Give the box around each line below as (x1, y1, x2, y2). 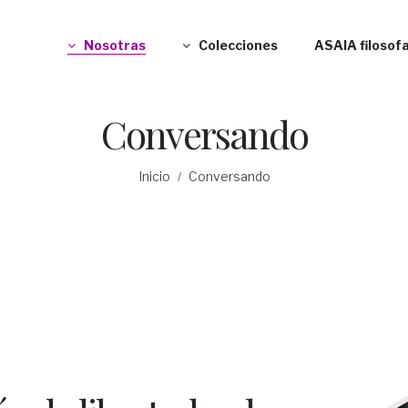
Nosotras (84, 37, 146, 53)
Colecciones (199, 37, 278, 53)
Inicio (138, 168, 170, 185)
